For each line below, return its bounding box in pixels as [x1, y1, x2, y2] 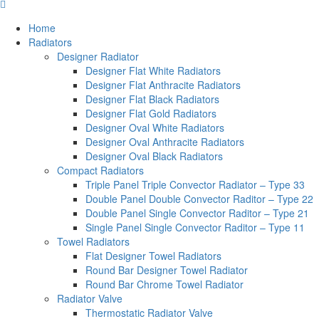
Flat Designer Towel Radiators [85, 248, 221, 263]
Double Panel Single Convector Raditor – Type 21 [85, 205, 309, 220]
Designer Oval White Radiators [85, 120, 224, 135]
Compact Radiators [57, 162, 144, 177]
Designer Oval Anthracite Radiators [85, 134, 244, 149]
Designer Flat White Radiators [85, 63, 221, 78]
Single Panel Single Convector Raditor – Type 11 [85, 219, 305, 234]
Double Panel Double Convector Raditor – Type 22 [85, 191, 313, 206]
